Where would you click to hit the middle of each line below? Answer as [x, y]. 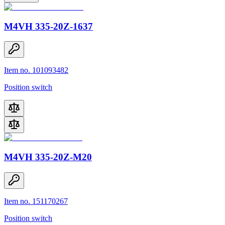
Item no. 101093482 [36, 70]
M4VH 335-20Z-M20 [48, 157]
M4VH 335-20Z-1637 [48, 26]
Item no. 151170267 [36, 201]
